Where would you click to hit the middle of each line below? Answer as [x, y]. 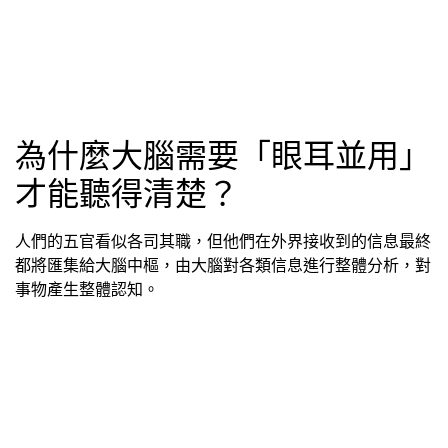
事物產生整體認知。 [92, 288]
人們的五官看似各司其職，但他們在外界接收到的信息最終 [223, 240]
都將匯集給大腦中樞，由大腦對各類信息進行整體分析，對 [223, 264]
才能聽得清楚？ [127, 193]
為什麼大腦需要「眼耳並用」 [223, 155]
